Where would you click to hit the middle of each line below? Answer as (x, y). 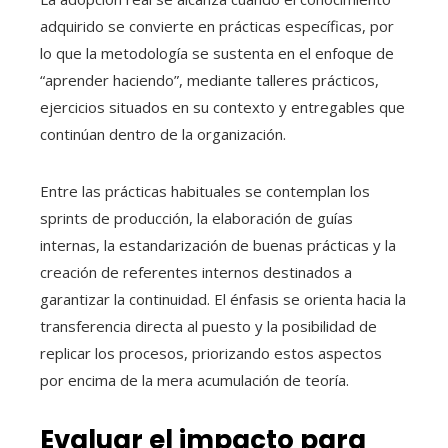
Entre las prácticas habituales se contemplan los (205, 191)
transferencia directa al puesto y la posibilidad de (208, 326)
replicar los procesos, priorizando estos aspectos (211, 353)
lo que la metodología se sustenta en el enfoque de (217, 53)
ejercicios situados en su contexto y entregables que (222, 107)
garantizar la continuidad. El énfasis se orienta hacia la (223, 299)
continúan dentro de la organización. (163, 134)
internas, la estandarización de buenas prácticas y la (218, 245)
